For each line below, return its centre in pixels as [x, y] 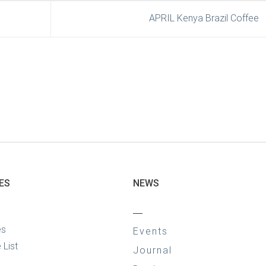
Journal [153, 251]
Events [151, 232]
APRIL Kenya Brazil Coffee [205, 18]
